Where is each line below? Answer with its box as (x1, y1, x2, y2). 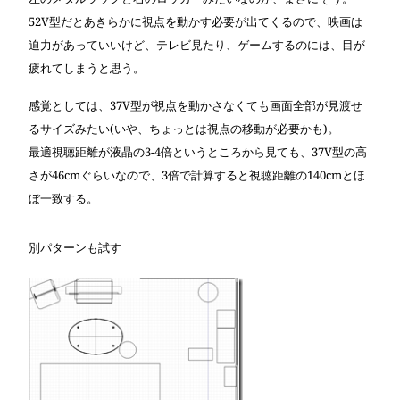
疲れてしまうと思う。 (29, 59, 145, 76)
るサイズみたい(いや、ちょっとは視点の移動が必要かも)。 (29, 120, 339, 137)
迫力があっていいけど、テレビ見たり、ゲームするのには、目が (29, 36, 365, 53)
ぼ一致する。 (29, 189, 98, 206)
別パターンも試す (29, 239, 121, 256)
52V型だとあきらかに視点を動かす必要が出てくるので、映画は (29, 12, 362, 29)
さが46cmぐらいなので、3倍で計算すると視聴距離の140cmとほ (29, 166, 365, 183)
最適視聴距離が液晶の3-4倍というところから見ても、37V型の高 (29, 143, 367, 160)
